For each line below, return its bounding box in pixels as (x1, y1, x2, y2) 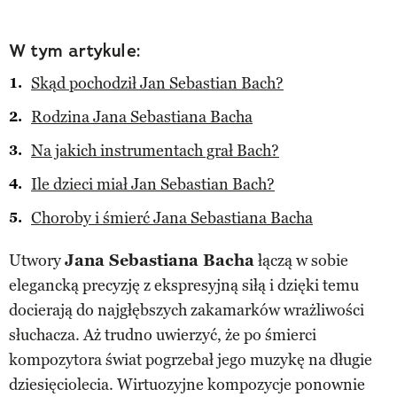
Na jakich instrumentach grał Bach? (31, 140, 279, 160)
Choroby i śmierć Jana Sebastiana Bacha (31, 207, 313, 228)
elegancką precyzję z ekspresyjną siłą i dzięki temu (9, 275, 359, 295)
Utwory (9, 250, 65, 270)
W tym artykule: (9, 38, 141, 62)
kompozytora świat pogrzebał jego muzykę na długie (9, 349, 372, 370)
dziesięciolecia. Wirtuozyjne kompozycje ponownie (9, 374, 365, 394)
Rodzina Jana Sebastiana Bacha (31, 106, 253, 127)
